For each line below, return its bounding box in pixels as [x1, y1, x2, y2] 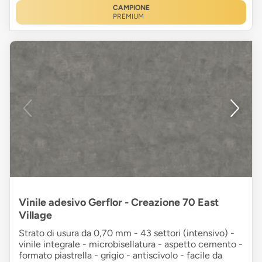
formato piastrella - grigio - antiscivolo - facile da [19, 250, 222, 261]
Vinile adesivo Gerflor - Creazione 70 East [19, 196, 219, 209]
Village [19, 209, 52, 222]
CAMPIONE [112, 3, 150, 12]
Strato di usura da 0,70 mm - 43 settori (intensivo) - [19, 227, 235, 239]
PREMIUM [112, 12, 144, 20]
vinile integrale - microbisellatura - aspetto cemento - [19, 239, 243, 250]
